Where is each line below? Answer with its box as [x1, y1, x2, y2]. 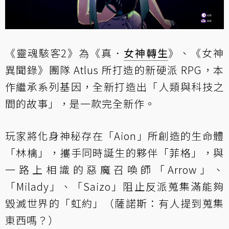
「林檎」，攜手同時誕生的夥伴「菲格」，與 [5, 145, 224, 160]
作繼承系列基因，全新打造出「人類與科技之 [5, 79, 224, 94]
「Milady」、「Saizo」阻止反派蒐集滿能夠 [5, 178, 224, 194]
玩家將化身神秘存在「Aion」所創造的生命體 [5, 128, 224, 143]
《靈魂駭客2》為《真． [5, 45, 124, 60]
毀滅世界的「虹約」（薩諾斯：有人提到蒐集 [5, 195, 224, 211]
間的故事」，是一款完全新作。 [5, 96, 155, 111]
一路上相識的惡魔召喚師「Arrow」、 [5, 162, 224, 177]
